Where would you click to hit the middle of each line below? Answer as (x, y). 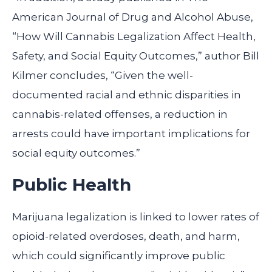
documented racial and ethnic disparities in (127, 95)
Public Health (72, 185)
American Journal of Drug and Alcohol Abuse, (133, 17)
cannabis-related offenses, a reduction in (120, 114)
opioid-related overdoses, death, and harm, (126, 236)
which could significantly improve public (119, 256)
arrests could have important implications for (131, 134)
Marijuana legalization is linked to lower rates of (136, 217)
